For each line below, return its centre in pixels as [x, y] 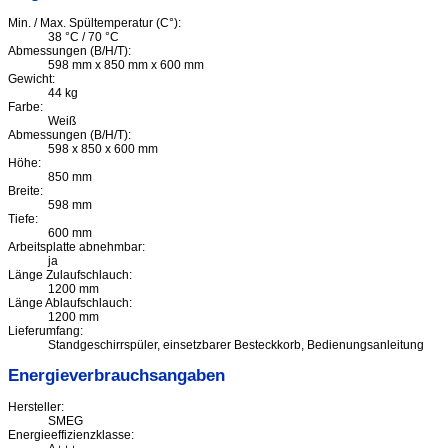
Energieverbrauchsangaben [116, 376]
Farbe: [25, 107]
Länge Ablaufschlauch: [70, 303]
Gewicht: [31, 79]
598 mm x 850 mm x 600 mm [126, 65]
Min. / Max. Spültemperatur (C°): [94, 23]
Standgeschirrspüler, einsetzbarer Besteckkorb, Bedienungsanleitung [236, 345]
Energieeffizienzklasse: [71, 435]
